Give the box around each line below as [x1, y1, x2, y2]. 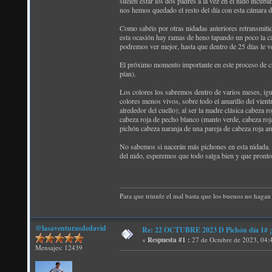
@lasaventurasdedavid [35, 223, 106, 233]
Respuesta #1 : [148, 235, 190, 245]
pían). [120, 69, 136, 78]
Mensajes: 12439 [35, 243, 83, 252]
